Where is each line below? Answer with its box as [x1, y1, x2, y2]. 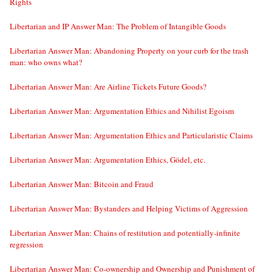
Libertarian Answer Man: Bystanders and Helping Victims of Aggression [10, 203, 248, 214]
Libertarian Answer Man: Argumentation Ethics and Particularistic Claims [10, 130, 253, 141]
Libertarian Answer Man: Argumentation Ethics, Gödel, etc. [10, 154, 205, 166]
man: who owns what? [10, 57, 82, 68]
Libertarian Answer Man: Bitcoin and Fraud [10, 179, 154, 190]
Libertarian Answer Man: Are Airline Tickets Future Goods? [10, 81, 207, 93]
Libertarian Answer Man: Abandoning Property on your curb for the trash [10, 45, 249, 57]
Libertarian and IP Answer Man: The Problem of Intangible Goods [10, 21, 226, 32]
